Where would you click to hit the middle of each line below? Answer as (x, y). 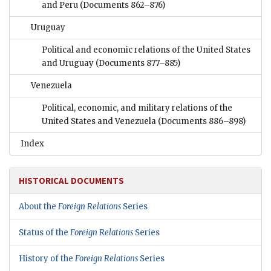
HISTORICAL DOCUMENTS (71, 181)
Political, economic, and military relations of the (137, 108)
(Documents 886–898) (202, 122)
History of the (47, 259)
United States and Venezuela (100, 122)
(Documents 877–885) (138, 64)
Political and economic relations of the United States (146, 50)
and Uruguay (69, 64)
